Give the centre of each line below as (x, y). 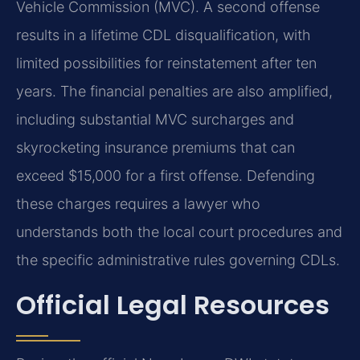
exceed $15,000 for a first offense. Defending (166, 176)
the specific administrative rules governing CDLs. (178, 260)
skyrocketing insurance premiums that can (155, 148)
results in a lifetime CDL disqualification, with (164, 35)
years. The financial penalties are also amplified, (174, 92)
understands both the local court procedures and (179, 232)
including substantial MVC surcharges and (155, 120)
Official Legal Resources (173, 305)
